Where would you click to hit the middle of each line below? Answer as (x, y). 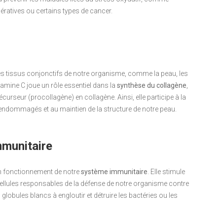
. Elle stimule (166, 171)
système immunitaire (114, 171)
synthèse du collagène (152, 85)
